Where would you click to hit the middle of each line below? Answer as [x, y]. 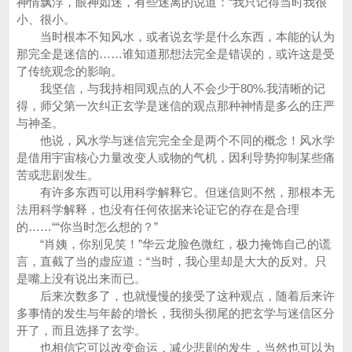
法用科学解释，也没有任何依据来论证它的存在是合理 [158, 209]
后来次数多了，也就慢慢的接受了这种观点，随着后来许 [176, 296]
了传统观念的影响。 [70, 71]
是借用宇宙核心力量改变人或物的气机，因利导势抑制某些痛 [176, 158]
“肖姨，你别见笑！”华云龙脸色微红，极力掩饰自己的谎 [174, 244]
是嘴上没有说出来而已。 [81, 279]
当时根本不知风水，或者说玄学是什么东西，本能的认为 [176, 37]
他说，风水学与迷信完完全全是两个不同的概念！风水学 [176, 140]
